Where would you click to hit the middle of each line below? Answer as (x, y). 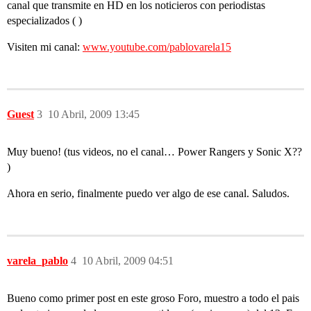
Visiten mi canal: (45, 47)
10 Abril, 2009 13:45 (94, 114)
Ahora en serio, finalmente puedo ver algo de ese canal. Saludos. (148, 193)
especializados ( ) (44, 20)
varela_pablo (37, 261)
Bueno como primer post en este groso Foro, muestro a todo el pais (153, 298)
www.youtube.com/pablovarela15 (157, 47)
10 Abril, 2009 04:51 (128, 261)
